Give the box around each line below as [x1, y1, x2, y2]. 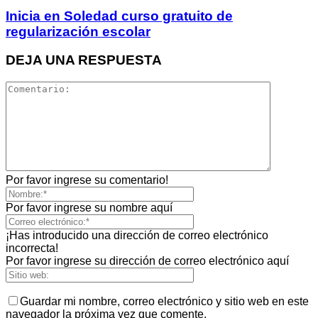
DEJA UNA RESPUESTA [6, 53, 162, 68]
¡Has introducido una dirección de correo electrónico [6, 229, 268, 242]
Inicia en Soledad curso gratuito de [6, 8, 233, 23]
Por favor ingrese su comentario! [6, 174, 168, 187]
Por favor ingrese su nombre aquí [6, 202, 172, 214]
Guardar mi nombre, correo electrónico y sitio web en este [20, 295, 309, 308]
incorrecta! [6, 242, 58, 255]
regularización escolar [6, 23, 150, 39]
